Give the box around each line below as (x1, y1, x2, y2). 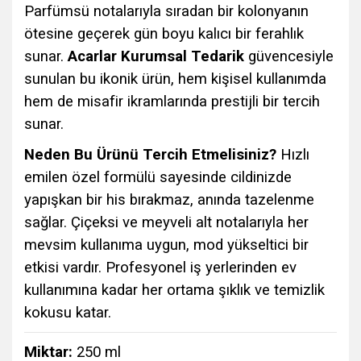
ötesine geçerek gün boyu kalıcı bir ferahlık (24, 25, 304, 43)
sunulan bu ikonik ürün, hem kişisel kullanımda (24, 70, 326, 88)
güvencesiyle (244, 48, 334, 65)
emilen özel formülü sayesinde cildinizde (24, 168, 292, 186)
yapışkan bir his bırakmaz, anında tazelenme (24, 191, 314, 209)
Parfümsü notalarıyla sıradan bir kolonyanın (24, 2, 309, 20)
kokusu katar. (24, 304, 111, 322)
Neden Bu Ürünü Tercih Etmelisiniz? (24, 146, 276, 164)
